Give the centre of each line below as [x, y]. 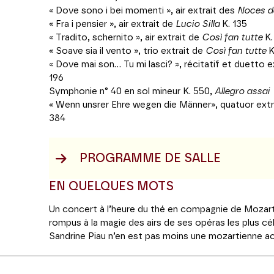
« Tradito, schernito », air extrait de [125, 38]
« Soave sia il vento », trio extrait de [127, 51]
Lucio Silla [198, 24]
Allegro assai [242, 91]
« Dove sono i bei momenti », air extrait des [143, 11]
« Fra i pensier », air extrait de [112, 24]
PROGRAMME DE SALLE [150, 158]
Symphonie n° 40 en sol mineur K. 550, [132, 91]
